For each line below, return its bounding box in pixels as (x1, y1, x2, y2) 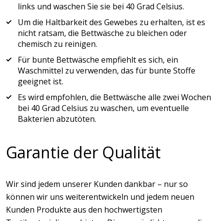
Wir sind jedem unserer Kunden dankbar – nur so (6, 179, 188, 189)
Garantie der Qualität (6, 142, 161, 163)
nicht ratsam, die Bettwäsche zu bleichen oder (18, 28, 187, 38)
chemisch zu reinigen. (18, 38, 97, 49)
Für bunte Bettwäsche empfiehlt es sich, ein (18, 54, 178, 65)
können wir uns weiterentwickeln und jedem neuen (6, 191, 194, 202)
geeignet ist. (18, 76, 63, 87)
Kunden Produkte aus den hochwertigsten (6, 204, 162, 215)
